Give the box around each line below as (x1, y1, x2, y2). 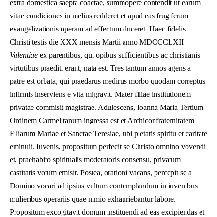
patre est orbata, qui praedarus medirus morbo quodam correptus (10, 77, 205, 85)
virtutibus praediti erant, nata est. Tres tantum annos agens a (10, 64, 191, 72)
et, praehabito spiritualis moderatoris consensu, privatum (10, 155, 181, 164)
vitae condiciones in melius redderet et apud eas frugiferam (10, 12, 188, 20)
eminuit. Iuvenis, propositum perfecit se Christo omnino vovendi (10, 142, 206, 151)
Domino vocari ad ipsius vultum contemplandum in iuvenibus (10, 182, 198, 190)
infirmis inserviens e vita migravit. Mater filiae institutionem (10, 90, 191, 98)
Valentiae (10, 51, 38, 59)
